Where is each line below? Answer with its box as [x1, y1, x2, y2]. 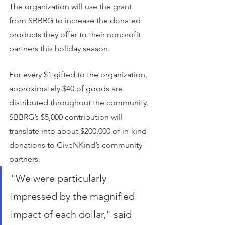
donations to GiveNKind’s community [9, 140, 144, 150]
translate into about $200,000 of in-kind [9, 126, 149, 136]
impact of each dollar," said [11, 208, 134, 220]
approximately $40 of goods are [9, 84, 125, 93]
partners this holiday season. [9, 44, 110, 53]
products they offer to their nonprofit [9, 30, 143, 39]
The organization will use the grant [9, 2, 134, 11]
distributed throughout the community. [9, 98, 151, 107]
